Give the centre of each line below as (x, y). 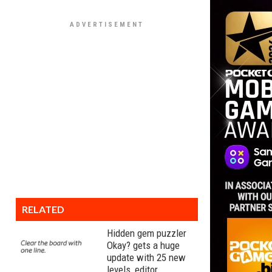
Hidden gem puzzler (147, 233)
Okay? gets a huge (143, 245)
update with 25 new (146, 257)
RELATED (43, 209)
